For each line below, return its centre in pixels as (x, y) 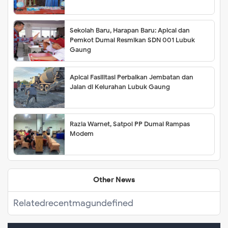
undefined (112, 203)
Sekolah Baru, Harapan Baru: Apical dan (130, 31)
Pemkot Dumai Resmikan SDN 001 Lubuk (132, 40)
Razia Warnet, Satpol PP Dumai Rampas (130, 124)
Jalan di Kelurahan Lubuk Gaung (120, 87)
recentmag (68, 203)
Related (29, 203)
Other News (114, 180)
